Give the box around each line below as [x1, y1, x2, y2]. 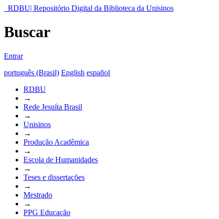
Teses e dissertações [23, 173, 85, 181]
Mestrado [23, 190, 52, 199]
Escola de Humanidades [23, 155, 98, 164]
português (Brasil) [4, 68, 59, 77]
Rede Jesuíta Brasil [23, 102, 82, 111]
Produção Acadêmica [23, 137, 89, 146]
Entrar [4, 51, 23, 60]
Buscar [4, 23, 50, 41]
